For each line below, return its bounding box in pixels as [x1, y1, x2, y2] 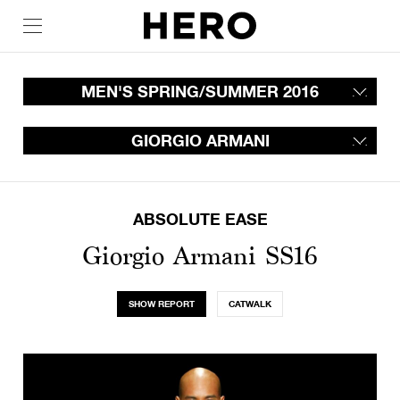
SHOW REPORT [129, 298, 195, 309]
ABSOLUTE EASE [132, 209, 268, 229]
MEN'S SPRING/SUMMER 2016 [81, 81, 319, 101]
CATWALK [229, 298, 271, 309]
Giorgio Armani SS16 [82, 242, 318, 269]
